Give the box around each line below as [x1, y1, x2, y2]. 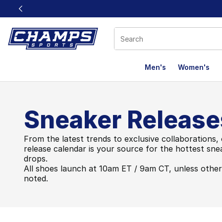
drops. [24, 154, 48, 164]
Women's [178, 63, 210, 71]
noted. [24, 173, 48, 183]
